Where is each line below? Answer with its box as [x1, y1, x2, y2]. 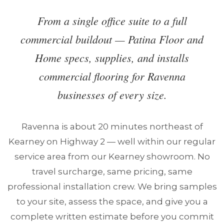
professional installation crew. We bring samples [7, 181, 217, 191]
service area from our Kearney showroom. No [14, 151, 210, 161]
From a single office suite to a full [37, 13, 187, 28]
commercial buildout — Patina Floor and [20, 31, 203, 46]
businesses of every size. [57, 87, 167, 102]
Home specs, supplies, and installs [35, 50, 189, 65]
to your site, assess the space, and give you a [16, 196, 208, 206]
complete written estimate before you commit [10, 211, 214, 221]
